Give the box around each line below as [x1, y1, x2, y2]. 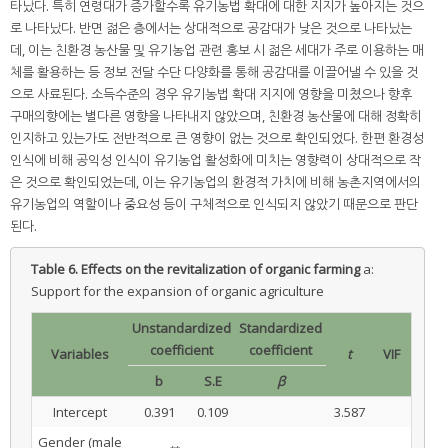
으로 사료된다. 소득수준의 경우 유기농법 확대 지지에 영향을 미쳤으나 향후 [10, 85, 412, 104]
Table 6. [31, 260, 81, 279]
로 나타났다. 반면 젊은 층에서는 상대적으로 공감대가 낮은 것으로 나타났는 [10, 19, 412, 38]
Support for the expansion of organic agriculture [31, 282, 324, 301]
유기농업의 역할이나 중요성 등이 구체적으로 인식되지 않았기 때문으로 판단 [10, 195, 418, 214]
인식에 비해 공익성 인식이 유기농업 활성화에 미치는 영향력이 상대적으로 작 [10, 151, 421, 170]
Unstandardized [132, 319, 231, 338]
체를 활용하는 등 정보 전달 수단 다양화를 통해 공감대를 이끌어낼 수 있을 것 [10, 63, 418, 82]
